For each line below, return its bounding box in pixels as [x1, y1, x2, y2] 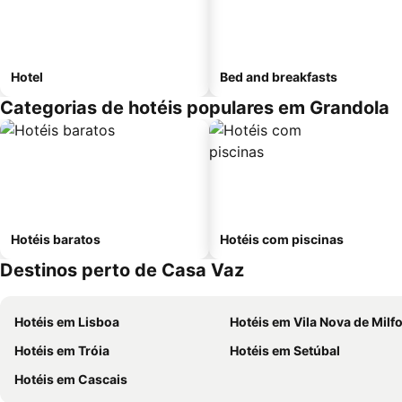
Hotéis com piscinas [220, 232, 344, 247]
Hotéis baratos [11, 232, 100, 247]
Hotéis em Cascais [14, 371, 127, 387]
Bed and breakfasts [220, 69, 337, 84]
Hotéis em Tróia [14, 343, 109, 358]
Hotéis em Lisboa [14, 314, 119, 329]
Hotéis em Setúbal [230, 343, 340, 358]
